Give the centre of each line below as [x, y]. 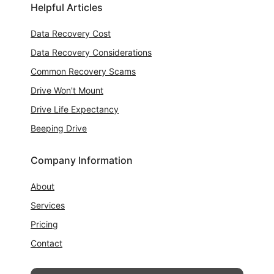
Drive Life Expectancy [75, 109]
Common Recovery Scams [83, 71]
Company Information [82, 160]
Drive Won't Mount [67, 90]
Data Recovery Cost [71, 33]
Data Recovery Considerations [91, 52]
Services [48, 205]
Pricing [44, 224]
